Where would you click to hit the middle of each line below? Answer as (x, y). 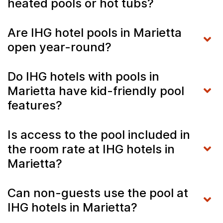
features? (36, 105)
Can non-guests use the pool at (98, 193)
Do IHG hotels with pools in (83, 76)
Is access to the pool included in (99, 134)
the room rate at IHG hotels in (91, 149)
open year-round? (61, 47)
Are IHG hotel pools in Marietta (95, 32)
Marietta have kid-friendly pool (96, 91)
